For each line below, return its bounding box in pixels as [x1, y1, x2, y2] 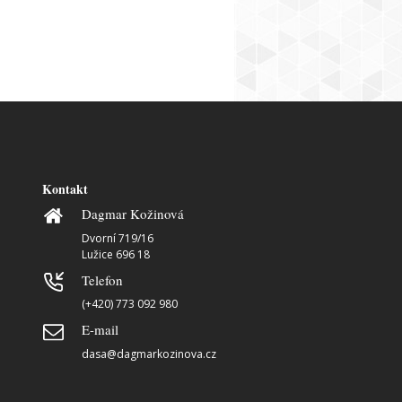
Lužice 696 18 [81, 246, 150, 262]
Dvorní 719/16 [81, 230, 153, 246]
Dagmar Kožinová [81, 205, 184, 223]
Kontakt [41, 179, 88, 199]
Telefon [81, 270, 123, 289]
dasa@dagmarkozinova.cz [81, 345, 216, 362]
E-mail [81, 320, 118, 339]
